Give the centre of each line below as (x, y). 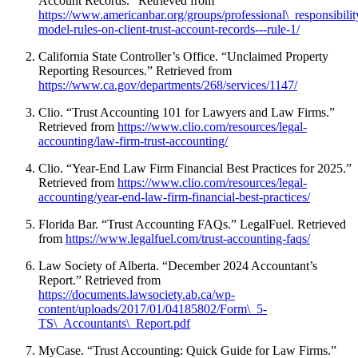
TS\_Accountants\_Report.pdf (114, 324)
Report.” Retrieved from (99, 280)
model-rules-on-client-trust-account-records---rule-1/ (169, 30)
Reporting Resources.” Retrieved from (135, 71)
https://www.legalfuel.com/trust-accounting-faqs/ (188, 239)
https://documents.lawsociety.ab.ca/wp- (137, 295)
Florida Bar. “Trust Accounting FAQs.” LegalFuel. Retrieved (192, 225)
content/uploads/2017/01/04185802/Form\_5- (153, 309)
